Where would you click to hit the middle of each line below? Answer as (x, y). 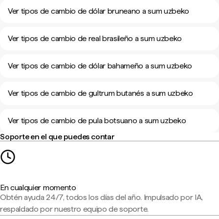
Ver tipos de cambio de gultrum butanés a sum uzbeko (100, 93)
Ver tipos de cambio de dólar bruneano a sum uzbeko (99, 11)
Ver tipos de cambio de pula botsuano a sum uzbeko (97, 120)
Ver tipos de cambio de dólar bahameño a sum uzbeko (100, 66)
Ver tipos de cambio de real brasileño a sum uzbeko (95, 38)
